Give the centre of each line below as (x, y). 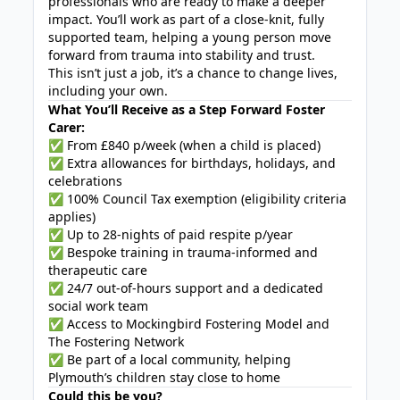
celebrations (86, 181)
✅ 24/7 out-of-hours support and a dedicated (186, 288)
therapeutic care (98, 270)
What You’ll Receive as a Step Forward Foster (187, 109)
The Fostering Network (117, 342)
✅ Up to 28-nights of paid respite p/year (171, 234)
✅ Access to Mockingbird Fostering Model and (189, 324)
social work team (99, 306)
